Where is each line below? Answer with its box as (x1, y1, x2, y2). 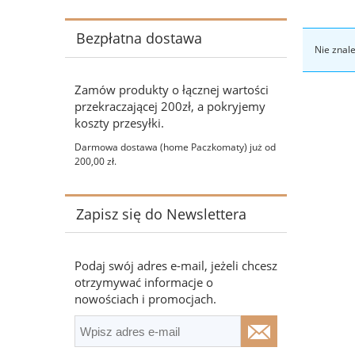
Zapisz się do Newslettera (75, 204, 246, 224)
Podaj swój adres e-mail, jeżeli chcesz (74, 257, 277, 273)
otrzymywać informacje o (74, 273, 213, 290)
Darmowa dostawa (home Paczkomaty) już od (74, 139, 276, 154)
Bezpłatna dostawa (75, 29, 202, 48)
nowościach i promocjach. (74, 290, 216, 307)
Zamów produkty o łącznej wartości (74, 82, 269, 98)
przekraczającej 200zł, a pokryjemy (74, 98, 265, 115)
